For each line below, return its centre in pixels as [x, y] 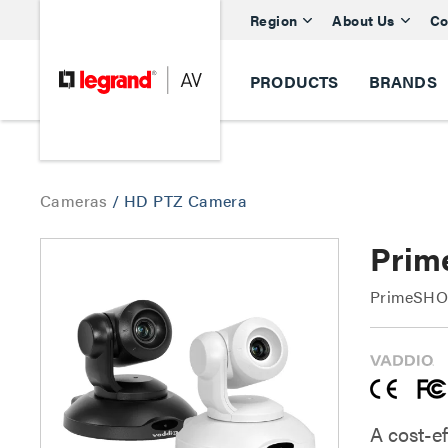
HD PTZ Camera [186, 200]
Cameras [76, 200]
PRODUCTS [294, 81]
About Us [363, 19]
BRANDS [402, 81]
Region [274, 19]
